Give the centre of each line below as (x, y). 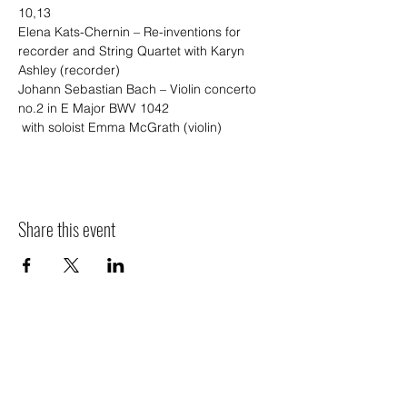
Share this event (67, 229)
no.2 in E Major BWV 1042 (94, 108)
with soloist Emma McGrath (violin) (122, 127)
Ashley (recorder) (69, 70)
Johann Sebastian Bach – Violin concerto (139, 89)
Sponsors (138, 346)
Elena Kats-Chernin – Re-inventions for (131, 32)
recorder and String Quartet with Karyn (133, 51)
